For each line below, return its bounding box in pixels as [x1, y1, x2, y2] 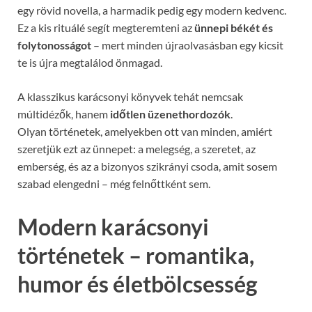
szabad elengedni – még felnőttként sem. [17, 177, 210, 191]
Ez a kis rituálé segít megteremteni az [17, 21, 194, 35]
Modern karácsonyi [17, 213, 209, 241]
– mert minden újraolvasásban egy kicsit [91, 38, 283, 52]
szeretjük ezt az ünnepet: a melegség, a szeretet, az [17, 142, 256, 156]
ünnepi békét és [194, 21, 273, 35]
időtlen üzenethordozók [110, 107, 231, 121]
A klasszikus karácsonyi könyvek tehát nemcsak [17, 90, 243, 104]
